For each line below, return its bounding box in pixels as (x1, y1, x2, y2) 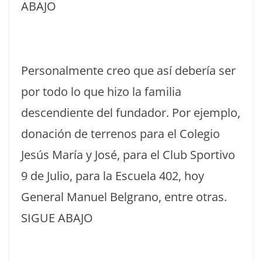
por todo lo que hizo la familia (21, 84, 181, 99)
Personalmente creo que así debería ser (21, 63, 236, 78)
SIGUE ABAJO (21, 210, 93, 226)
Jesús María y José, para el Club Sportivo (21, 147, 235, 163)
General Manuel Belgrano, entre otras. (21, 189, 227, 205)
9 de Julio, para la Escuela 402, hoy (21, 168, 204, 184)
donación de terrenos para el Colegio (21, 126, 220, 142)
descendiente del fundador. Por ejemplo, (21, 105, 240, 120)
